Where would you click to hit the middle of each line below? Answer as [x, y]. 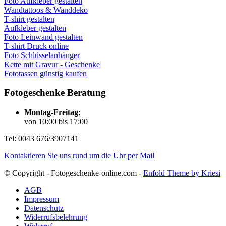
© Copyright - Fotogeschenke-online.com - [74, 173]
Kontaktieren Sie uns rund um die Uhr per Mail [79, 156]
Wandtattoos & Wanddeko [46, 10]
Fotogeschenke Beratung [55, 93]
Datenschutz [44, 208]
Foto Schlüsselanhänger [42, 55]
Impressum [42, 199]
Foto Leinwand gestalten [43, 37]
